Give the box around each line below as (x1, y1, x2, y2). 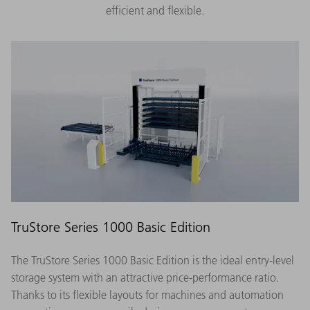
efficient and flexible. (106, 3, 204, 17)
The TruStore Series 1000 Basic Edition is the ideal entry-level (11, 253, 294, 267)
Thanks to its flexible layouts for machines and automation (11, 287, 284, 302)
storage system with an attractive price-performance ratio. (11, 270, 279, 284)
